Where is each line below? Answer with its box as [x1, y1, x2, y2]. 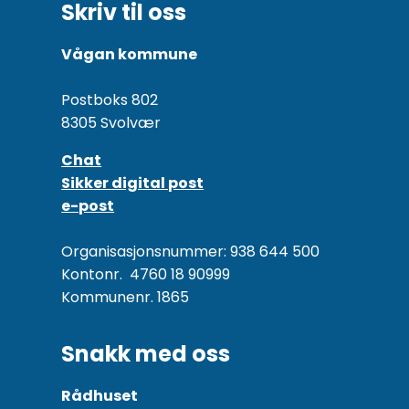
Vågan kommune [61, 44, 198, 66]
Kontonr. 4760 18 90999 [61, 264, 231, 286]
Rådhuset [61, 385, 139, 407]
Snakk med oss [61, 339, 231, 370]
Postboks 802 [61, 89, 159, 111]
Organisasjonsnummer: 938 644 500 [61, 241, 320, 263]
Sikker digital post [61, 173, 204, 194]
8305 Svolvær [61, 112, 162, 134]
